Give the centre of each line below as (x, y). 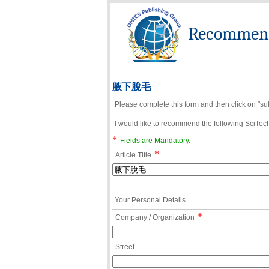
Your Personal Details (150, 200)
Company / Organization (155, 217)
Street (125, 247)
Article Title (133, 155)
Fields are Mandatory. (155, 141)
